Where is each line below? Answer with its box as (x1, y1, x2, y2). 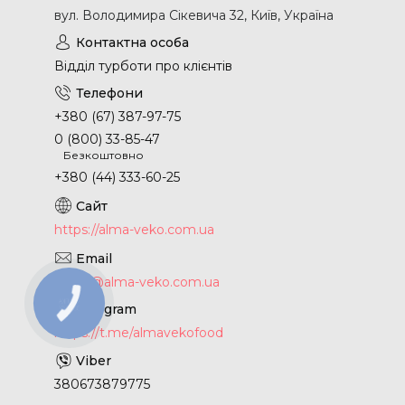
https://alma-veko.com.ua (54, 221, 214, 238)
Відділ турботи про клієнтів (54, 58, 232, 75)
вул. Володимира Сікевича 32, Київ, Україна (54, 7, 334, 24)
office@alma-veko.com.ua (54, 273, 220, 290)
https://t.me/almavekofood (54, 324, 223, 341)
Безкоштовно (63, 148, 144, 163)
